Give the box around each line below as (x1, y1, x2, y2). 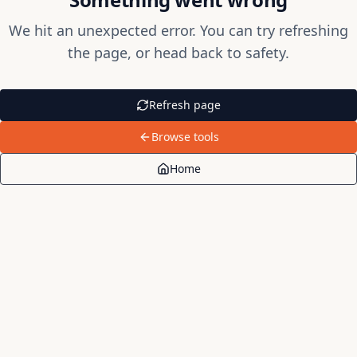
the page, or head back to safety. (68, 43, 289, 62)
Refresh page (149, 97, 221, 112)
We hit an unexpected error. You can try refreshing (9, 21, 348, 40)
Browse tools (151, 129, 219, 144)
